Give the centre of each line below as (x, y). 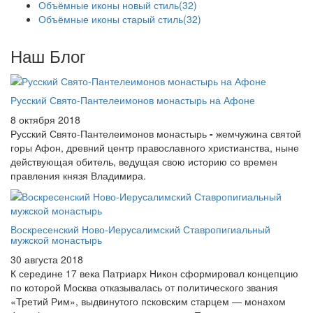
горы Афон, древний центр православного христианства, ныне (155, 147)
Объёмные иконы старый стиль (111, 19)
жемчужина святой (259, 133)
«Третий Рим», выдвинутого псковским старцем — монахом (148, 301)
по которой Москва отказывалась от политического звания (144, 287)
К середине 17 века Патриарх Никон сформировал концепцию (154, 273)
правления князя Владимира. (78, 175)
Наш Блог (48, 56)
